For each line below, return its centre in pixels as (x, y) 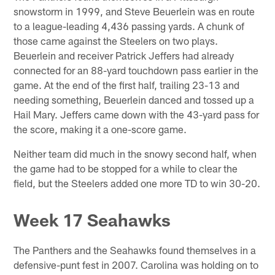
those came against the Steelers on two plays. (116, 41)
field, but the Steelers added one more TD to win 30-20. (137, 183)
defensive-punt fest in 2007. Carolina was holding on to (136, 264)
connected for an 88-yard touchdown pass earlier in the (136, 70)
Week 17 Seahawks (92, 219)
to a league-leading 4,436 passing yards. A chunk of (129, 26)
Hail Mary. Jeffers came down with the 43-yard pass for (137, 114)
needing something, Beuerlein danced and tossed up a (134, 100)
